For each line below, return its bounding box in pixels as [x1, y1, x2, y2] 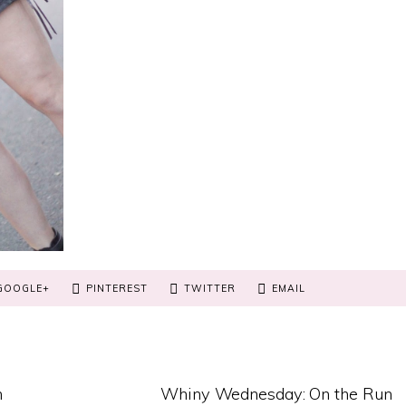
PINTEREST [85, 281, 148, 295]
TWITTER [183, 281, 236, 295]
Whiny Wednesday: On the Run [160, 382, 392, 404]
